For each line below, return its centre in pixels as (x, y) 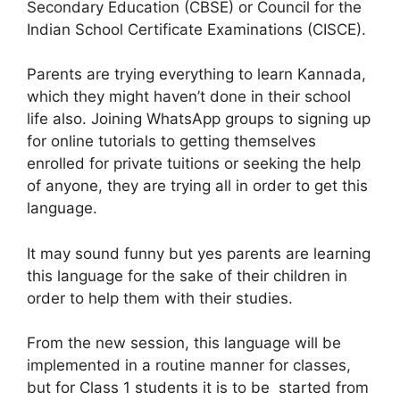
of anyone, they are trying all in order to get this (197, 186)
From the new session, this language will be (184, 343)
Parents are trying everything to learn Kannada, (196, 75)
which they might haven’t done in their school (189, 97)
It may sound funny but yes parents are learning (199, 253)
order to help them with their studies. (160, 298)
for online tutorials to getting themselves (171, 142)
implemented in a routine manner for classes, (189, 366)
